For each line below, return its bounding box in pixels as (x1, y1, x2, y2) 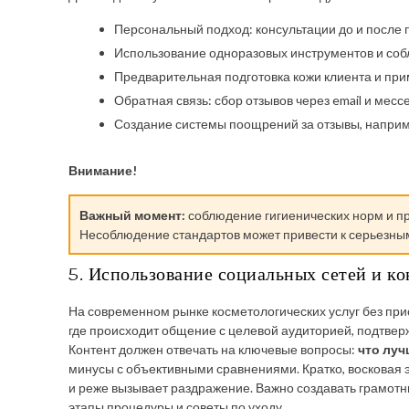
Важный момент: (79, 207, 185, 223)
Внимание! (68, 163, 137, 178)
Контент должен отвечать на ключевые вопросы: (68, 341, 358, 357)
